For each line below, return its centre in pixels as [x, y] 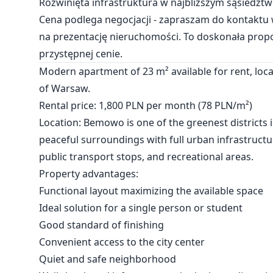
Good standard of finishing [101, 225]
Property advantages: [89, 174]
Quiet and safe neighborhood [108, 259]
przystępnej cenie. [81, 54]
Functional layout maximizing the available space [151, 191]
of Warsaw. [65, 88]
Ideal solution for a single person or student [141, 208]
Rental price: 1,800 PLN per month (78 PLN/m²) [146, 105]
